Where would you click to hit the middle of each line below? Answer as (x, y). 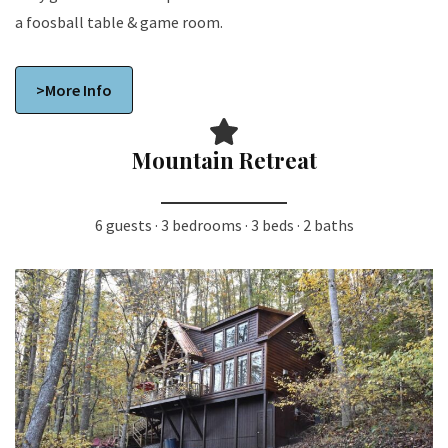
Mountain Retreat (224, 159)
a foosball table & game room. (119, 22)
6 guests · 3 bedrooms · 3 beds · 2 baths (224, 224)
